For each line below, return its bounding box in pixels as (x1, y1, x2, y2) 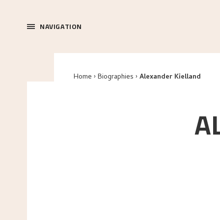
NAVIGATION (40, 20, 82, 33)
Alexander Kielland (139, 72, 201, 83)
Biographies (98, 72, 134, 83)
